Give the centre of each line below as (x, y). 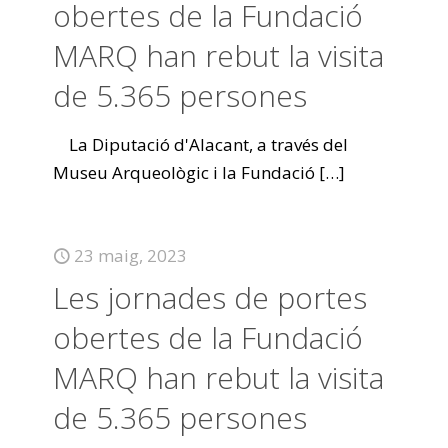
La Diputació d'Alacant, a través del (200, 144)
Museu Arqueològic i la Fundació (184, 172)
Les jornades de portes (210, 297)
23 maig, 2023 (130, 255)
